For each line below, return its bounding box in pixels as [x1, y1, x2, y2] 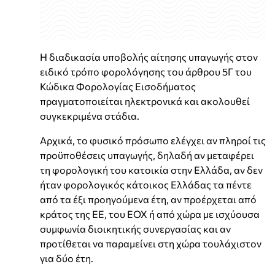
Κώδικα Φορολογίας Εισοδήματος [40, 80, 196, 92]
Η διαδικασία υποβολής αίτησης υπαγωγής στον [40, 50, 258, 63]
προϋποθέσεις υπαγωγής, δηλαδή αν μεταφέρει [40, 149, 254, 161]
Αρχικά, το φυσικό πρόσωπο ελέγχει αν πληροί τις [40, 134, 266, 146]
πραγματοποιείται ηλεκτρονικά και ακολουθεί [40, 95, 250, 107]
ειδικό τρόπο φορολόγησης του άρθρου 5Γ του [40, 65, 252, 77]
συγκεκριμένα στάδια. [40, 109, 139, 122]
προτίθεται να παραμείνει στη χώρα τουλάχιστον [40, 237, 261, 249]
